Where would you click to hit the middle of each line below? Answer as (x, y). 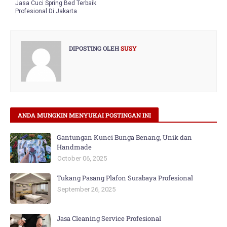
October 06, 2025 (82, 158)
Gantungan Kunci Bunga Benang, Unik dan (124, 137)
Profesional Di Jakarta (46, 11)
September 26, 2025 (86, 189)
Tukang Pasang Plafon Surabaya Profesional (125, 178)
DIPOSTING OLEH (94, 48)
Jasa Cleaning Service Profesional (109, 218)
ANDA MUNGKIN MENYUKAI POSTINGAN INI (84, 115)
